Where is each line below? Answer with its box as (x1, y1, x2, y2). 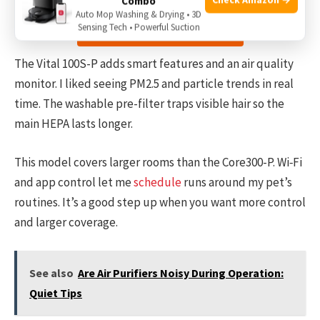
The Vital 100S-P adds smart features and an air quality (14, 55, 294, 71)
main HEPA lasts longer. (14, 115, 133, 131)
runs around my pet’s (181, 174, 292, 191)
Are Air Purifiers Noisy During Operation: (78, 266, 284, 281)
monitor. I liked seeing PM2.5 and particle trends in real (14, 75, 294, 91)
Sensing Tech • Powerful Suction (77, 21, 200, 34)
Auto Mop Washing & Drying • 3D (76, 8, 201, 21)
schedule (134, 174, 181, 191)
